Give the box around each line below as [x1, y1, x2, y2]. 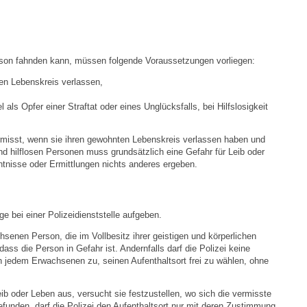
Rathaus [53, 165, 90, 177]
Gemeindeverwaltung [58, 234, 151, 246]
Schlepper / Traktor [62, 130, 146, 142]
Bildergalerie [58, 61, 112, 73]
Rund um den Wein [62, 95, 147, 107]
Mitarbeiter [62, 269, 110, 281]
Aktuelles [58, 199, 97, 211]
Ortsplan [58, 26, 95, 38]
